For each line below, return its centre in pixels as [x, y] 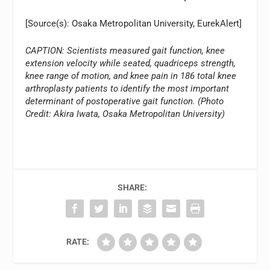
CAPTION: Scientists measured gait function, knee [125, 51]
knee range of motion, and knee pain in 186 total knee [131, 76]
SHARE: [132, 188]
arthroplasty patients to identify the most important [127, 89]
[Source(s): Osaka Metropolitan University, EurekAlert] [134, 24]
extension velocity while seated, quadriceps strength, [131, 64]
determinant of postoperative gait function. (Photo [125, 102]
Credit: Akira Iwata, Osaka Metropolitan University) [125, 114]
